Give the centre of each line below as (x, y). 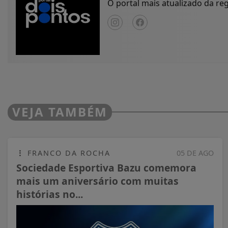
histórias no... (50, 194)
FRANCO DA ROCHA (67, 153)
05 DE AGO (195, 153)
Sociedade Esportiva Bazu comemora (106, 167)
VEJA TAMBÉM (60, 111)
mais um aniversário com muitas (97, 181)
